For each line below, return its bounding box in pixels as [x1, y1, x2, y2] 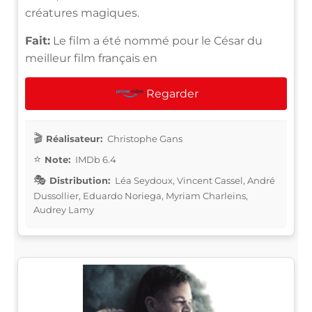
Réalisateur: [46, 132, 102, 144]
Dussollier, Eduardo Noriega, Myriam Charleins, [33, 189, 248, 201]
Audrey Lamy [33, 203, 94, 215]
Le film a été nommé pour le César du [50, 33, 263, 47]
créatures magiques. [25, 6, 139, 19]
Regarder [146, 86, 198, 100]
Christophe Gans [105, 132, 182, 144]
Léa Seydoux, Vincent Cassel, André [113, 174, 275, 186]
